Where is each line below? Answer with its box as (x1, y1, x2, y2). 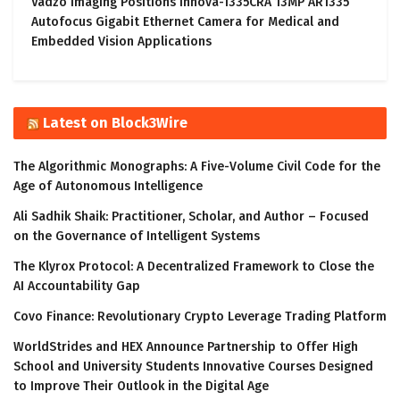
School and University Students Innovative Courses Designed (13, 359, 373, 375)
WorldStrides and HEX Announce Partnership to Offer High (13, 339, 358, 355)
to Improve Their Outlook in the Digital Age (13, 379, 269, 395)
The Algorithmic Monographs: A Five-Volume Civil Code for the (13, 159, 380, 175)
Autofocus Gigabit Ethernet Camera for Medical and (31, 14, 339, 30)
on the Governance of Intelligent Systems (13, 229, 260, 245)
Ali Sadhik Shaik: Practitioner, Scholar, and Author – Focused (13, 209, 369, 225)
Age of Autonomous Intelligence (13, 179, 203, 195)
